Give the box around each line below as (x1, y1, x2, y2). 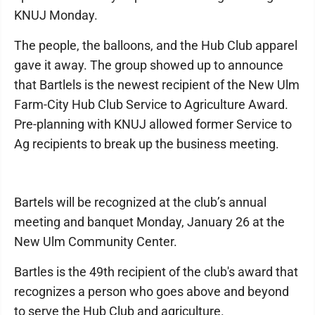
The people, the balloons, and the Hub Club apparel (14, 38, 297, 53)
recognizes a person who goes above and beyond (14, 284, 289, 299)
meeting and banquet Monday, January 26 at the (14, 214, 285, 229)
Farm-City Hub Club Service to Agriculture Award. (14, 97, 288, 112)
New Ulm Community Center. (14, 234, 177, 249)
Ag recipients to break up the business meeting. (14, 136, 279, 151)
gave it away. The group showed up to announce (14, 58, 283, 72)
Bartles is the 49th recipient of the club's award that (14, 264, 298, 279)
